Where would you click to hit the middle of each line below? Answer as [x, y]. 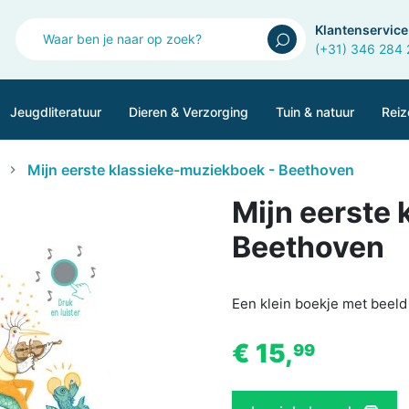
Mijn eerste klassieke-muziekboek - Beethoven [191, 169]
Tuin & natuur [315, 111]
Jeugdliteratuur [56, 111]
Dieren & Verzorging [189, 111]
